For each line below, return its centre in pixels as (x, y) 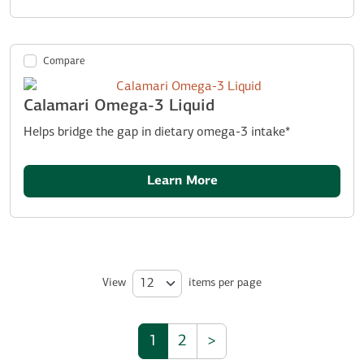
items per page (225, 284)
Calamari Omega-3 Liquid (119, 106)
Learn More (182, 181)
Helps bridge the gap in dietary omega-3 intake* (157, 132)
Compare (65, 61)
